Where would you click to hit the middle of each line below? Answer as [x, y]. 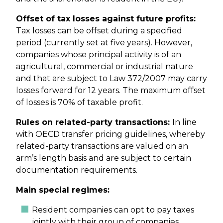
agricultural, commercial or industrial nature [105, 67]
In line [184, 122]
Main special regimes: [63, 190]
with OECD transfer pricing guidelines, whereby [111, 134]
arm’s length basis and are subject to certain [104, 158]
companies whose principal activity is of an [99, 55]
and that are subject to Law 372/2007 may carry [111, 79]
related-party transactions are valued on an [102, 146]
